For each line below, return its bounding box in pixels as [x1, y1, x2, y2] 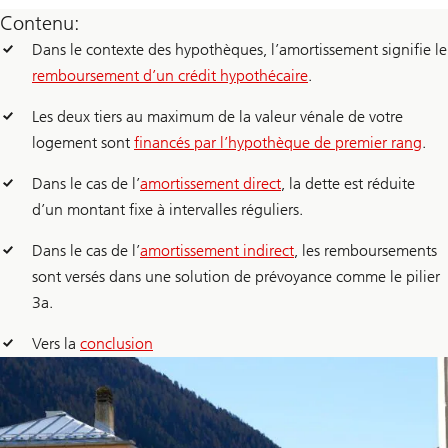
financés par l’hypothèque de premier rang [134, 133, 422, 153]
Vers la [32, 334, 80, 354]
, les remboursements [294, 241, 437, 261]
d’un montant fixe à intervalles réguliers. [32, 200, 303, 220]
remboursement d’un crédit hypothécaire [32, 66, 308, 86]
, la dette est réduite [281, 174, 415, 194]
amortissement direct [140, 174, 281, 194]
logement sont [32, 133, 134, 153]
